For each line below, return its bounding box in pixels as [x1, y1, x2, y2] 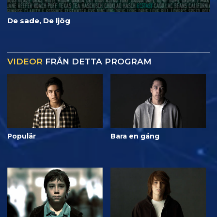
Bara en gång [110, 131, 159, 140]
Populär [7, 131, 36, 140]
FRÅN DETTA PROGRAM [43, 57, 152, 67]
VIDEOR [7, 57, 43, 67]
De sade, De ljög [7, 16, 70, 26]
